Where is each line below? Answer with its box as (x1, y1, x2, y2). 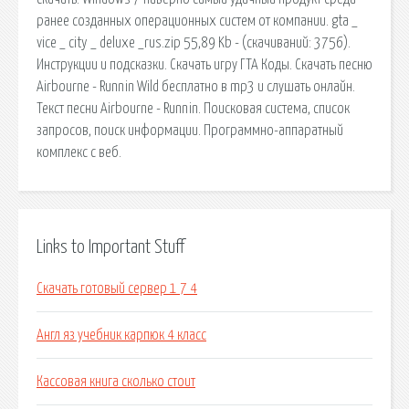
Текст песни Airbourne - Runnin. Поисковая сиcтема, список (37, 100, 350, 116)
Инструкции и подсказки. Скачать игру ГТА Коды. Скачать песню (37, 57, 372, 72)
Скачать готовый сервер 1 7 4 (37, 281, 197, 297)
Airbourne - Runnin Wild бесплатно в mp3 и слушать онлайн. (37, 79, 355, 94)
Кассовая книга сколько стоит (37, 374, 195, 390)
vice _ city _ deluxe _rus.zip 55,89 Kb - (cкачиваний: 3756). (37, 35, 351, 50)
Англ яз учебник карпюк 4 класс (37, 328, 206, 343)
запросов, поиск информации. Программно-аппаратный (37, 122, 343, 138)
